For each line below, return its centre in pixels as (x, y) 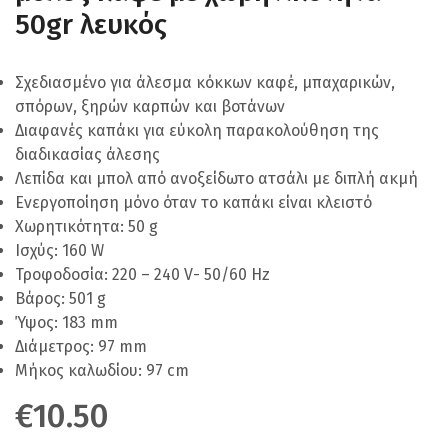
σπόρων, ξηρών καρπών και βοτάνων (150, 106)
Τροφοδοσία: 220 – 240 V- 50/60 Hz (142, 274)
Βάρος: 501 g (60, 298)
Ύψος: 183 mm (66, 322)
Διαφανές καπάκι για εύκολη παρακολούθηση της (197, 130)
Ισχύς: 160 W (59, 250)
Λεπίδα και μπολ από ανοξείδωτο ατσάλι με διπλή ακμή (216, 178)
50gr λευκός (91, 24)
